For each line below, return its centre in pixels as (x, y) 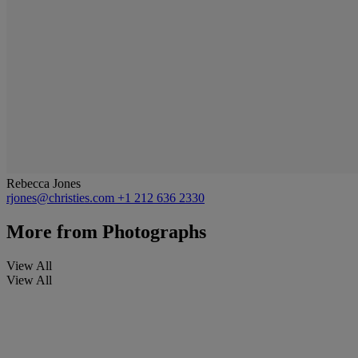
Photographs (152, 231)
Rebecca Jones (44, 183)
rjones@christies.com (62, 197)
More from (52, 231)
